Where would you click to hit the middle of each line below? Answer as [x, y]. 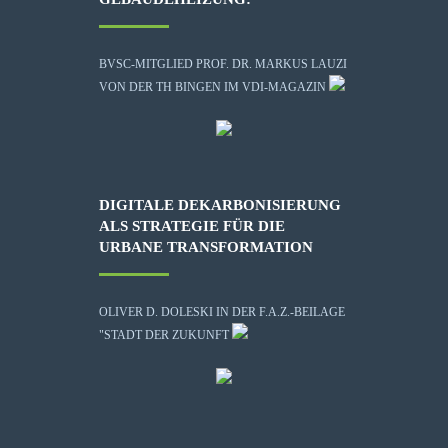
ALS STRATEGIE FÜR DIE [192, 225]
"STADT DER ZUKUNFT [164, 334]
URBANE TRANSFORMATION [206, 246]
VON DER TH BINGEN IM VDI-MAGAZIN [212, 86]
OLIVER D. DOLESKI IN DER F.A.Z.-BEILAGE [222, 311]
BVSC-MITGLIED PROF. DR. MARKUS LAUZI [223, 63]
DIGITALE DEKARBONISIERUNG [220, 204]
